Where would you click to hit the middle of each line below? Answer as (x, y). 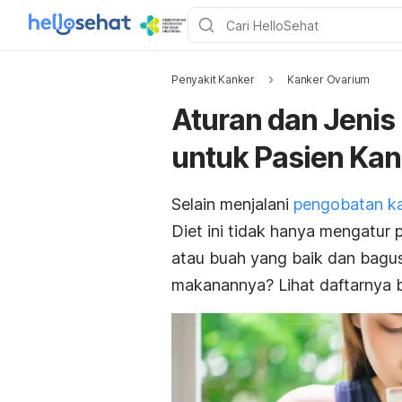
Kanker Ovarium (329, 79)
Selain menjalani (232, 204)
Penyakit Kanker (213, 79)
